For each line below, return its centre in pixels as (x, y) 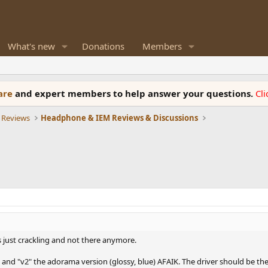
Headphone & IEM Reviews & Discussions (120, 118)
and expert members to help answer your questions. (135, 93)
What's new (31, 46)
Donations (103, 46)
